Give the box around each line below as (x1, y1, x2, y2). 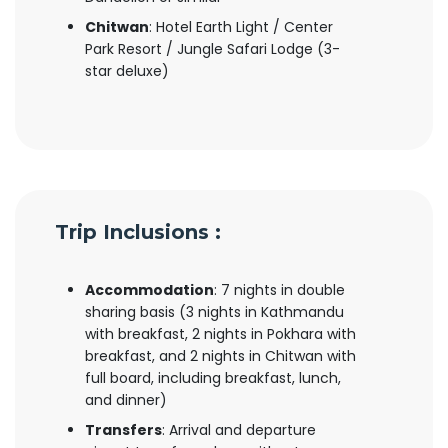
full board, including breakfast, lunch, (85, 368, 341, 388)
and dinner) (85, 390, 167, 410)
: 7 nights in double (214, 280, 345, 300)
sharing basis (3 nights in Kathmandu (85, 302, 344, 322)
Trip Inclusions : (55, 220, 221, 244)
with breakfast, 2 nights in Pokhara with (85, 324, 356, 344)
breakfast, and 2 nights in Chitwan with (85, 346, 356, 366)
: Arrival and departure (162, 420, 316, 440)
